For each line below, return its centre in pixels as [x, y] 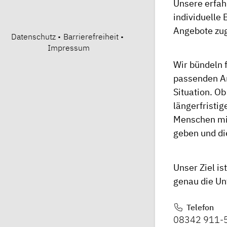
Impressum [68, 48]
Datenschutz [33, 36]
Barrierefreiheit [91, 36]
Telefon [199, 207]
